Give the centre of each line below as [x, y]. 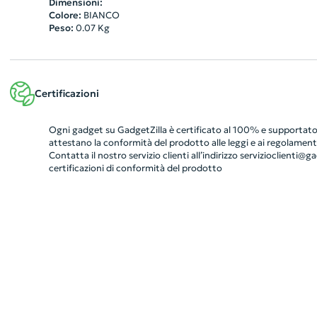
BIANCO [101, 15]
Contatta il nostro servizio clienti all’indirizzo [144, 155]
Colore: [65, 15]
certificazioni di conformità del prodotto [135, 168]
